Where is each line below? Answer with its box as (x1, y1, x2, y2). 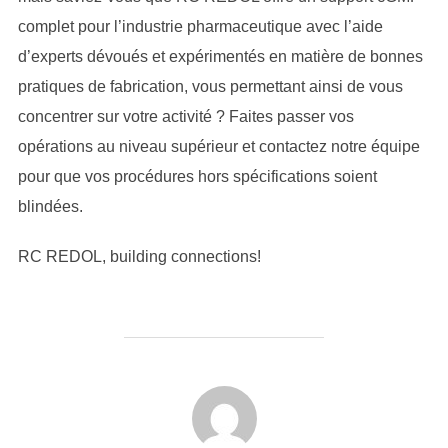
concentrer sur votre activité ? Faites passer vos (17, 108, 354, 125)
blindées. (17, 198, 83, 215)
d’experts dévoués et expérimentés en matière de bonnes (17, 48, 423, 65)
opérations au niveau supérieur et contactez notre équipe (17, 138, 420, 155)
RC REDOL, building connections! (17, 248, 261, 265)
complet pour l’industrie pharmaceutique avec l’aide (17, 18, 383, 35)
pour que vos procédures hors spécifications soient (17, 168, 377, 185)
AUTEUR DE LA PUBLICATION (106, 388, 342, 405)
